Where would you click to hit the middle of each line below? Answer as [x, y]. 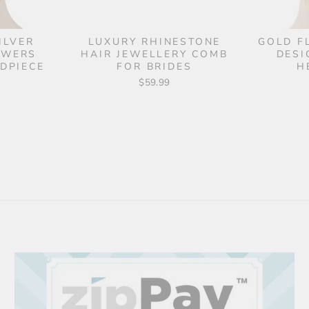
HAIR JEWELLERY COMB [154, 54]
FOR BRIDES [154, 66]
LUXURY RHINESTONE [154, 41]
